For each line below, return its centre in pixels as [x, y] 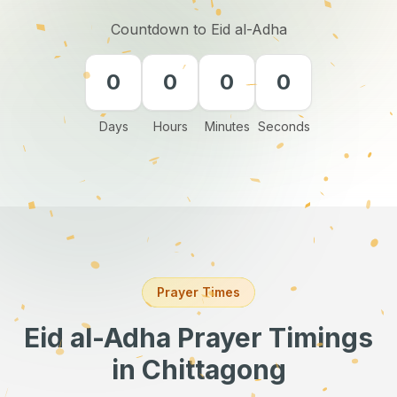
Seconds [284, 126]
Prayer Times [198, 292]
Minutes [227, 126]
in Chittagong [198, 370]
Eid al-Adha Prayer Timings [198, 338]
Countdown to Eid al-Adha [198, 29]
